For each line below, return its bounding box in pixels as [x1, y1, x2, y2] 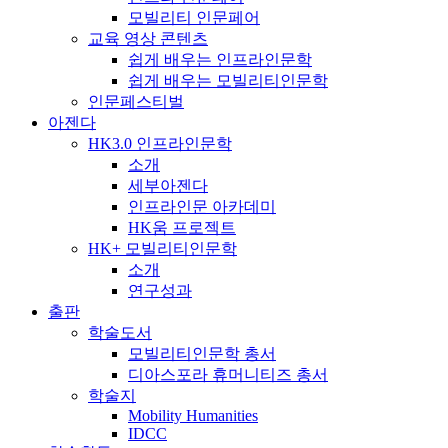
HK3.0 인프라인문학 [88, 135, 232, 152]
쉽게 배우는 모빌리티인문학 [128, 72, 328, 89]
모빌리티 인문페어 [128, 9, 260, 26]
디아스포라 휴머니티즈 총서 [128, 366, 328, 383]
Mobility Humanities [128, 407, 258, 424]
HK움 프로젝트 [128, 219, 236, 236]
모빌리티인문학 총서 [128, 345, 276, 362]
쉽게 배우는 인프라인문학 [128, 51, 312, 68]
